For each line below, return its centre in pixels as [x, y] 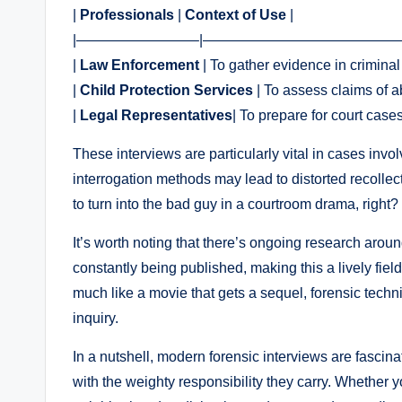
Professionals [127, 14]
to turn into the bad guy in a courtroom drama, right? [236, 204]
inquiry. [96, 318]
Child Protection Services [166, 90]
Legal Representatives [156, 115]
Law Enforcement [140, 65]
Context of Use [236, 14]
